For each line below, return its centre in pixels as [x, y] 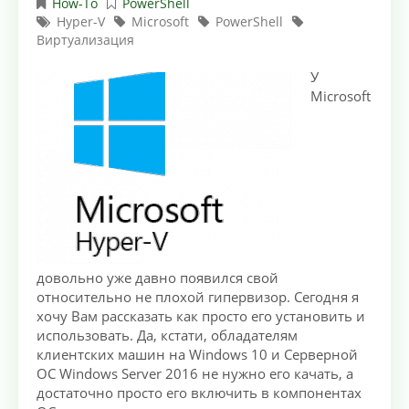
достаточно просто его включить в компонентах [199, 393]
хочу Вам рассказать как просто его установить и [201, 316]
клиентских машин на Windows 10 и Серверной [197, 355]
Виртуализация [85, 40]
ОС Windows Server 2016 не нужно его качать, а [195, 374]
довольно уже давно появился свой [157, 278]
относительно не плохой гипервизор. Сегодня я [198, 297]
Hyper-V [81, 22]
